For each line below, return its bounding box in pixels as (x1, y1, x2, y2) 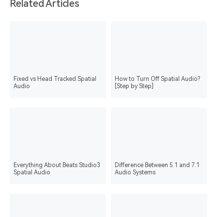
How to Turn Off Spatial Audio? (114, 76, 200, 83)
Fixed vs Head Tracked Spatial (13, 76, 96, 83)
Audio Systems (114, 169, 155, 176)
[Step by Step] (114, 83, 154, 90)
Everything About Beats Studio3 (13, 162, 100, 169)
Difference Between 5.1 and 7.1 (114, 162, 200, 169)
